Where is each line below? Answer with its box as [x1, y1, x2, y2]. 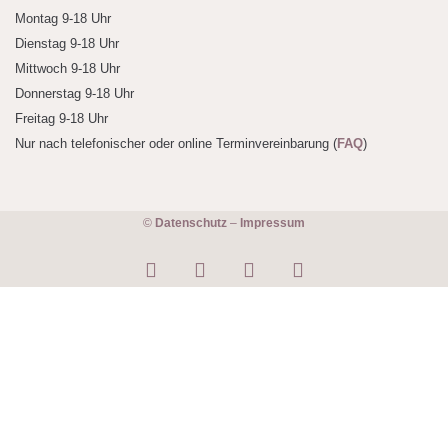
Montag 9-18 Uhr [15, 11, 111, 27]
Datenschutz [155, 215, 230, 230]
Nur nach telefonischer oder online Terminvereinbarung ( [15, 136, 337, 152]
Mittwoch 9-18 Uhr [15, 61, 120, 77]
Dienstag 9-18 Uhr [15, 36, 119, 52]
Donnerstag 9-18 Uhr [15, 86, 134, 102]
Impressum [240, 215, 305, 230]
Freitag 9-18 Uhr [15, 111, 108, 127]
